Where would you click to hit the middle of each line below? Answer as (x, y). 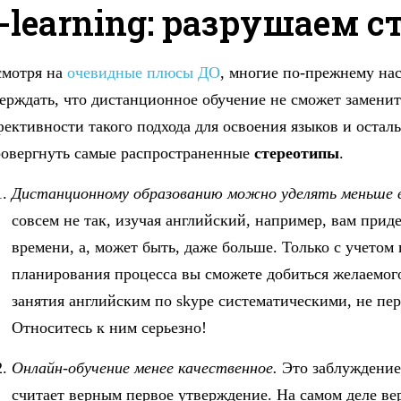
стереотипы (297, 154)
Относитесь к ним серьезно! (109, 328)
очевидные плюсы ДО (144, 73)
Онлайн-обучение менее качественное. (145, 368)
